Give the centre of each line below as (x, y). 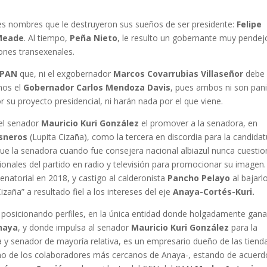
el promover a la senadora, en (198, 123)
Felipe (249, 24)
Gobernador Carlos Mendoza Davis (97, 88)
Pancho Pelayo (199, 178)
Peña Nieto (94, 38)
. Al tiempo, (47, 38)
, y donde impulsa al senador (75, 228)
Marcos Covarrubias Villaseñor (178, 74)
